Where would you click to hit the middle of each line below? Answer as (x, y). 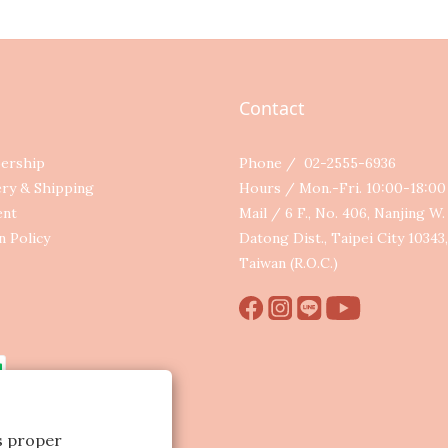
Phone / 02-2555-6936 (317, 162)
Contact (272, 107)
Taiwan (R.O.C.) (288, 262)
